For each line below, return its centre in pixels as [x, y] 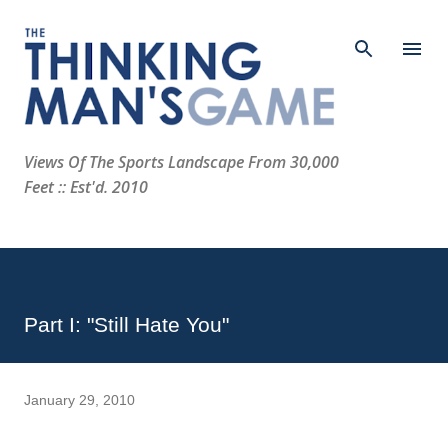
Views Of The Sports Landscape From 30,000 [181, 162]
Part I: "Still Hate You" [126, 325]
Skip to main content [224, 25]
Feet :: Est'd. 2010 [86, 187]
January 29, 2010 [79, 400]
